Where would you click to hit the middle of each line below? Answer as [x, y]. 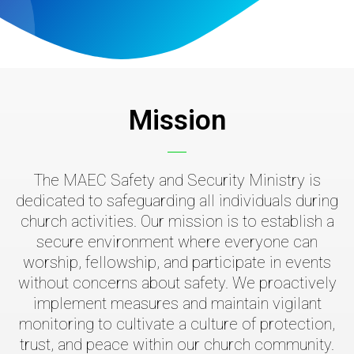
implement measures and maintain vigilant [177, 304]
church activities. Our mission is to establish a [177, 222]
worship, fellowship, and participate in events [177, 263]
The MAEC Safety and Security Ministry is [177, 181]
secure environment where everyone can [177, 242]
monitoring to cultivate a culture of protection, [177, 324]
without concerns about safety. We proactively [177, 283]
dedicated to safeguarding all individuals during [177, 201]
